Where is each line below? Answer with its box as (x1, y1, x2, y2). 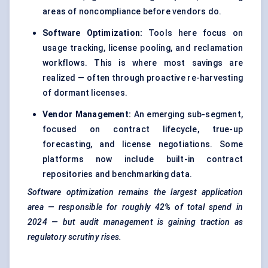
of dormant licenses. (42, 88, 127, 98)
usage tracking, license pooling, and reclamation (42, 43, 243, 53)
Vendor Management (42, 109, 129, 120)
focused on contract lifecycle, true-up (42, 124, 243, 135)
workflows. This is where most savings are (42, 58, 243, 68)
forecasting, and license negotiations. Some (42, 139, 243, 150)
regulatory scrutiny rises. (28, 232, 122, 242)
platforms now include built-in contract (42, 154, 243, 165)
